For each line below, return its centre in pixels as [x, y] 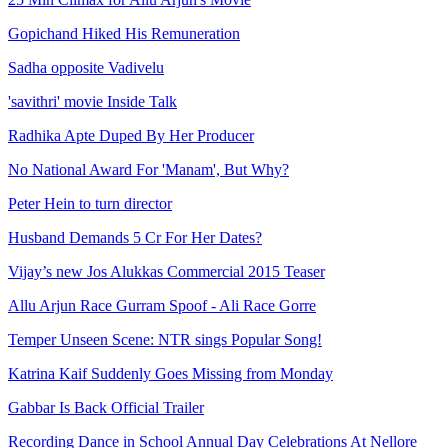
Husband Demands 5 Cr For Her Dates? [135, 238]
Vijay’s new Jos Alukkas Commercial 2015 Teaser [166, 272]
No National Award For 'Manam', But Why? [148, 170]
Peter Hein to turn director [90, 204]
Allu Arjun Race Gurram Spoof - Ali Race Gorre [162, 306]
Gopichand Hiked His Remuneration [124, 34]
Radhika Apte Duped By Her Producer [131, 136]
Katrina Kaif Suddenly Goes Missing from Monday [170, 374]
